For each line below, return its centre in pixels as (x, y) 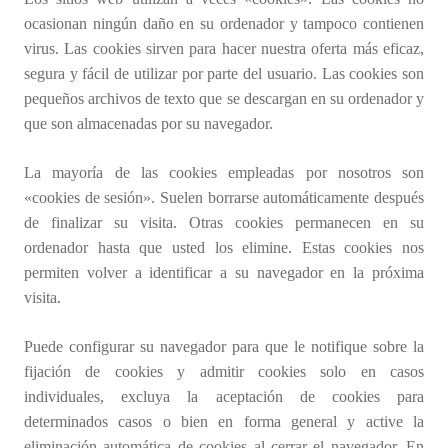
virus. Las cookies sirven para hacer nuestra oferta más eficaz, (224, 49)
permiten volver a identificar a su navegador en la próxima (224, 273)
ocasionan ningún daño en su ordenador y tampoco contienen (224, 24)
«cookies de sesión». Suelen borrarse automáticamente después (224, 198)
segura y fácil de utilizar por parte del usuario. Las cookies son (224, 74)
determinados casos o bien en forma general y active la (224, 422)
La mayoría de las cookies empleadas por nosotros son (224, 173)
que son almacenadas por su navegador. (148, 124)
